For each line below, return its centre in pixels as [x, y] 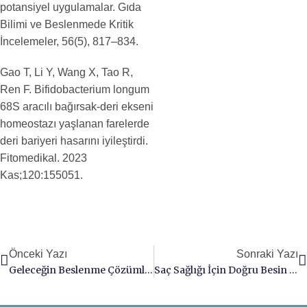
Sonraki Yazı [267, 254]
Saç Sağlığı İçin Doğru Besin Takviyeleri [293, 270]
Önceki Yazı [38, 254]
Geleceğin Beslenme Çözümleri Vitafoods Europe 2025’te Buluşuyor [149, 270]
